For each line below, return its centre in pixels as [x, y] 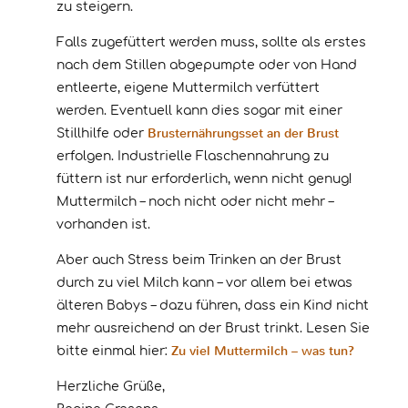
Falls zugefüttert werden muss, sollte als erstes [211, 43]
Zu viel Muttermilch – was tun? [263, 352]
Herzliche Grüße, [111, 387]
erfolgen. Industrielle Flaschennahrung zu [193, 157]
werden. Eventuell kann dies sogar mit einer [199, 111]
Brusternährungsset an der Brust [243, 134]
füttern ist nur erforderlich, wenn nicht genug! [204, 179]
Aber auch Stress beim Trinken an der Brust [199, 260]
